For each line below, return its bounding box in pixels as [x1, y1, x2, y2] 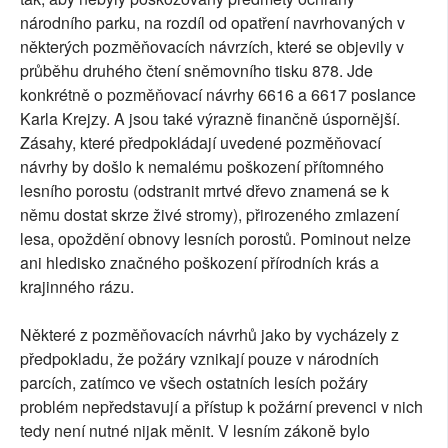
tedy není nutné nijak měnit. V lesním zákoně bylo [20, 418, 370, 442]
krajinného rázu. [20, 274, 134, 298]
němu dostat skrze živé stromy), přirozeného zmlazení [20, 202, 399, 226]
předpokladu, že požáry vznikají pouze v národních [20, 346, 379, 370]
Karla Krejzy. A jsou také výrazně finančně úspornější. [20, 106, 400, 130]
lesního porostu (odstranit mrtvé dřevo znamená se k [20, 178, 389, 202]
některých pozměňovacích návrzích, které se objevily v [20, 34, 404, 58]
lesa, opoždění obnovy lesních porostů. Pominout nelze [20, 226, 411, 250]
